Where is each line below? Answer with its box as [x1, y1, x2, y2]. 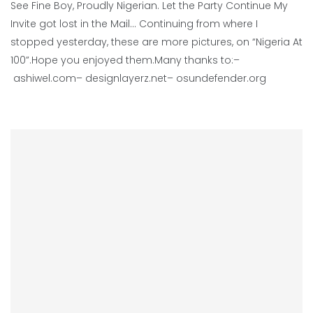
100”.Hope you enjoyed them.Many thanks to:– [10, 53, 240, 67]
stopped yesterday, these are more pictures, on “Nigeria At [10, 35, 303, 49]
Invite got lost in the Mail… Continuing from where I [10, 17, 258, 31]
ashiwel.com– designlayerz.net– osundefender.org [10, 71, 266, 85]
